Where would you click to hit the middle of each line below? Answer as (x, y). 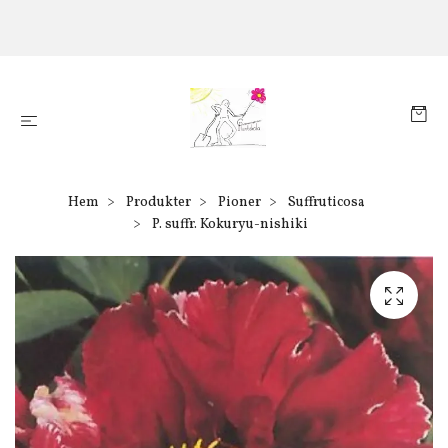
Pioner (239, 202)
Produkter (158, 202)
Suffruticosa (326, 202)
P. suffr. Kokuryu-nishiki (228, 224)
